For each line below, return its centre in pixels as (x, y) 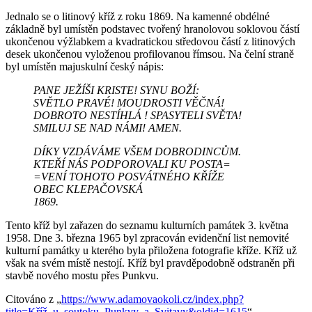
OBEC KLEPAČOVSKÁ (88, 189)
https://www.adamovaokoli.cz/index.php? (153, 299)
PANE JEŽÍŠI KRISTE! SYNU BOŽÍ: (116, 90)
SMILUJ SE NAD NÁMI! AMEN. (108, 127)
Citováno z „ (33, 299)
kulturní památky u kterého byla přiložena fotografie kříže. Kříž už (151, 250)
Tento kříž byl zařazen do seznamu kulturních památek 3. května (147, 225)
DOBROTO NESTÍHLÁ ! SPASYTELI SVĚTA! (138, 115)
